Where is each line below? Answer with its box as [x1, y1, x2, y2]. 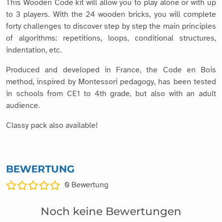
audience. [6, 100, 40, 111]
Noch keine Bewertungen [41, 204, 181, 218]
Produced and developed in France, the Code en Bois [6, 64, 216, 75]
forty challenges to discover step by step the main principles [6, 21, 216, 31]
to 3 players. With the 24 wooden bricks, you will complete [6, 9, 216, 19]
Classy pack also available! [6, 120, 98, 130]
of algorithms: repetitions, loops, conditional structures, [6, 33, 216, 43]
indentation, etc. [6, 45, 61, 55]
